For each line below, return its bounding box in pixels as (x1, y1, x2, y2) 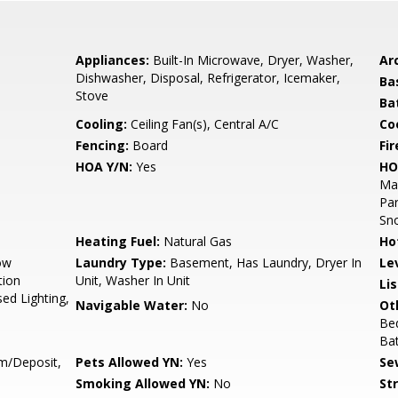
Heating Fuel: (76, 233, 161, 250)
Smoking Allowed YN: (76, 375, 211, 392)
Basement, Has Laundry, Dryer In (166, 254, 362, 271)
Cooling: (76, 115, 128, 132)
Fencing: (76, 137, 130, 154)
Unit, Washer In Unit (76, 272, 191, 289)
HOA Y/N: (76, 158, 133, 175)
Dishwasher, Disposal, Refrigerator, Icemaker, (76, 69, 341, 86)
